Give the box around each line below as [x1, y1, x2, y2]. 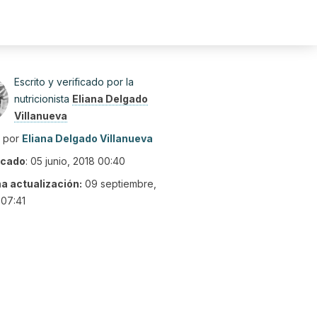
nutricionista [14, 93, 72, 105]
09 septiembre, [85, 178, 156, 190]
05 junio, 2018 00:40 [30, 155, 125, 167]
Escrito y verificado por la [14, 76, 134, 88]
